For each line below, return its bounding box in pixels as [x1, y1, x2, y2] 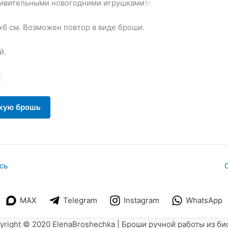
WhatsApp [186, 195, 222, 206]
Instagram [124, 195, 159, 206]
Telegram [63, 195, 97, 206]
